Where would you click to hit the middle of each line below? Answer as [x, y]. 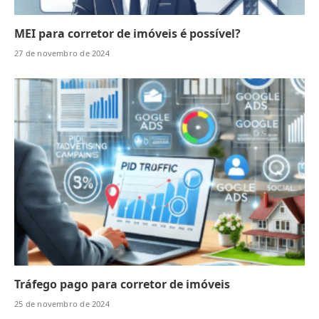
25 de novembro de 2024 [62, 304]
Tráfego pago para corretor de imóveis [122, 284]
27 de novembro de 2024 [62, 53]
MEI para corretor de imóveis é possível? [127, 33]
